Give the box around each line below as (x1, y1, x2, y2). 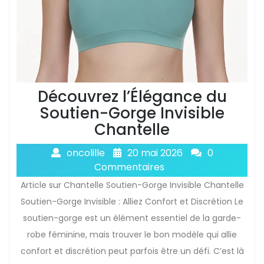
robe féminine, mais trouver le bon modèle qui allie (27, 228, 237, 240)
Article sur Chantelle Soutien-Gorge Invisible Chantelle (20, 179, 244, 191)
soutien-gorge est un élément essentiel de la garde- (23, 212, 241, 224)
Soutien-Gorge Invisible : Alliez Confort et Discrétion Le (21, 195, 243, 207)
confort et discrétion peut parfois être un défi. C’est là (20, 245, 244, 257)
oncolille (66, 146, 105, 160)
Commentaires (94, 160, 164, 174)
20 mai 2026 (127, 146, 183, 160)
